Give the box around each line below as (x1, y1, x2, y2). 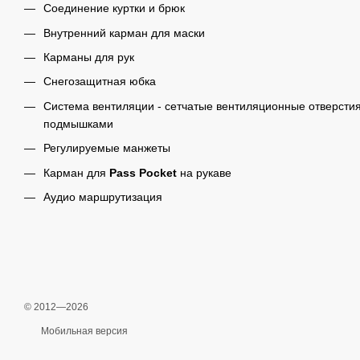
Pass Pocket (109, 166, 177, 179)
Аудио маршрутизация (43, 190, 162, 203)
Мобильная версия (39, 325, 128, 337)
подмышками (43, 117, 113, 130)
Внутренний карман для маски (43, 26, 205, 39)
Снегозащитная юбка (43, 75, 156, 88)
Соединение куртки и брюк (43, 2, 185, 15)
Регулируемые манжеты (43, 141, 170, 155)
